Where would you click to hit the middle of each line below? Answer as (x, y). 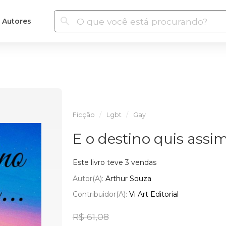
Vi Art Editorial (154, 194)
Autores (16, 21)
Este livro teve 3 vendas (114, 162)
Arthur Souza (128, 178)
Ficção (83, 115)
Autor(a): (89, 178)
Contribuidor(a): (101, 194)
